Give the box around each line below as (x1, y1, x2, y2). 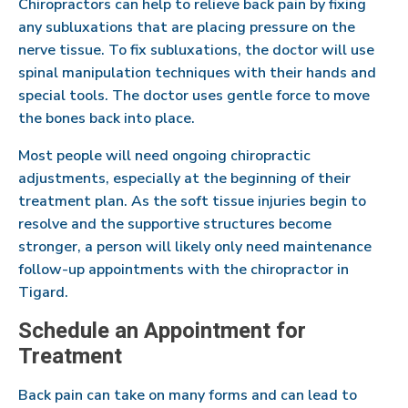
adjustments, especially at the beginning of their (18, 168, 351, 189)
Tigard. (18, 281, 68, 302)
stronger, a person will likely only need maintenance (18, 236, 372, 257)
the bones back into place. (18, 107, 195, 128)
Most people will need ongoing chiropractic (18, 145, 311, 166)
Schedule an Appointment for (18, 314, 306, 347)
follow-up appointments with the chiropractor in (18, 259, 349, 280)
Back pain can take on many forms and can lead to (18, 384, 357, 405)
